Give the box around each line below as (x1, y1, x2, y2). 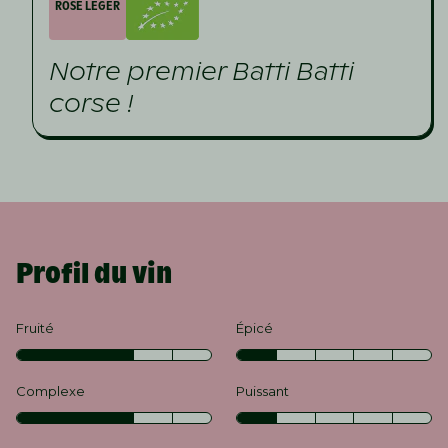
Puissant (236, 383, 289, 399)
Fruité (16, 320, 54, 336)
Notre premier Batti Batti (49, 56, 354, 87)
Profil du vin (16, 256, 172, 291)
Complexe (16, 383, 85, 399)
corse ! (49, 88, 134, 119)
